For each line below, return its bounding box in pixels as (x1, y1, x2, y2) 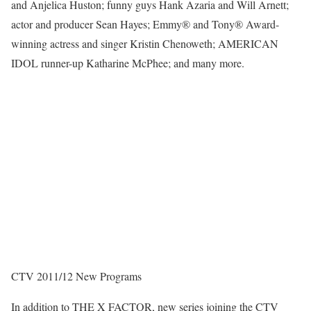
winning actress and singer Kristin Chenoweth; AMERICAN (11, 36, 278, 51)
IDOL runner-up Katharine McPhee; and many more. (11, 56, 244, 71)
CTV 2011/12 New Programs (11, 269, 142, 284)
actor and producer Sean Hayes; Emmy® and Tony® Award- (11, 17, 279, 32)
